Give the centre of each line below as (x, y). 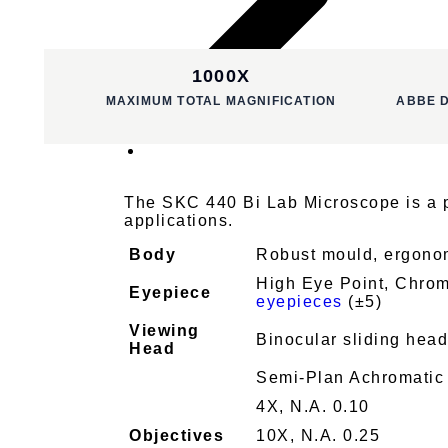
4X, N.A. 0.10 (313, 407)
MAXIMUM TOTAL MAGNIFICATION (221, 101)
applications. (179, 221)
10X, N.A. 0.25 (318, 436)
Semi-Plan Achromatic (350, 378)
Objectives (176, 436)
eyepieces (299, 302)
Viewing (164, 331)
